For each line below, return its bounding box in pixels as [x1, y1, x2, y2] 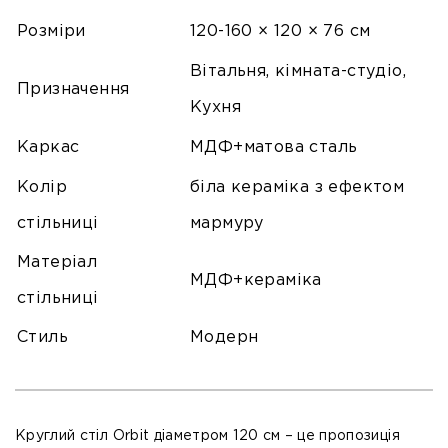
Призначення [17, 82, 130, 98]
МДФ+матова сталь [190, 140, 358, 156]
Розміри [17, 24, 86, 40]
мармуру [190, 216, 264, 232]
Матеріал [17, 255, 98, 271]
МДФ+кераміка [190, 273, 322, 289]
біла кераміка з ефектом [190, 180, 405, 196]
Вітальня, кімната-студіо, [190, 64, 406, 80]
